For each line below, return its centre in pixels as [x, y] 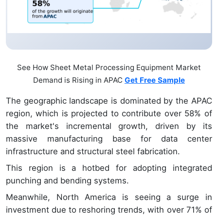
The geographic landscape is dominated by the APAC [109, 101]
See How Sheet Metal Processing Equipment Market [109, 68]
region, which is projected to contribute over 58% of [109, 114]
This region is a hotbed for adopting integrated [109, 168]
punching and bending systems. [67, 181]
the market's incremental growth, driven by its [109, 126]
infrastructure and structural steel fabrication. [93, 152]
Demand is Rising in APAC [79, 80]
